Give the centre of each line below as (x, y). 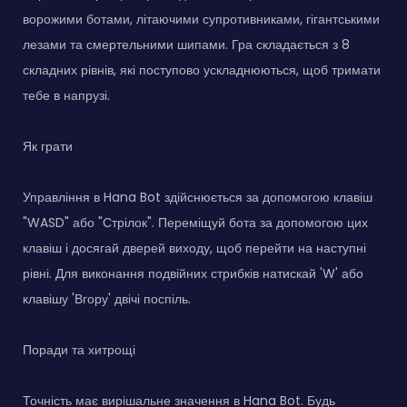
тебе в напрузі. (66, 96)
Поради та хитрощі (79, 350)
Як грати (48, 147)
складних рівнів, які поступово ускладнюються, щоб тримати (202, 70)
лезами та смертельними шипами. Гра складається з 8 (186, 45)
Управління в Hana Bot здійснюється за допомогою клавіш (198, 198)
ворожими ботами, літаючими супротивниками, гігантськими (201, 20)
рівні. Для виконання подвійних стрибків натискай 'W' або (193, 274)
